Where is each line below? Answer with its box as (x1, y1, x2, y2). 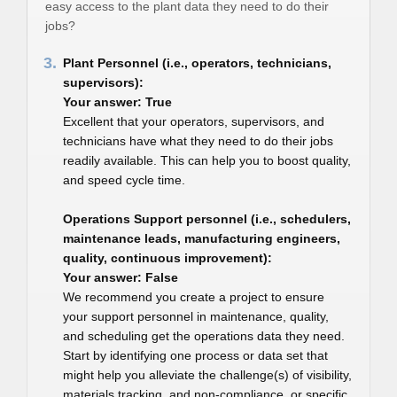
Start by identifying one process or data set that (63, 348, 328, 362)
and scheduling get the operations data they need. (63, 329, 345, 343)
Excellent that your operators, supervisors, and (63, 114, 324, 128)
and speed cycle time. (63, 173, 185, 187)
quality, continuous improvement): (63, 251, 272, 265)
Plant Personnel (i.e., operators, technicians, (63, 56, 331, 70)
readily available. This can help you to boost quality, (63, 153, 351, 167)
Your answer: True (63, 95, 172, 109)
